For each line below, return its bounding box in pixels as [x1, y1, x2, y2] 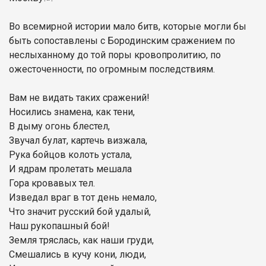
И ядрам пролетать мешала [9, 163, 134, 175]
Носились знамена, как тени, [9, 106, 135, 118]
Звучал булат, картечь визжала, [9, 134, 147, 146]
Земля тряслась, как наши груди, [9, 234, 154, 246]
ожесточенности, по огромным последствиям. [9, 63, 215, 75]
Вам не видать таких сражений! [9, 91, 150, 103]
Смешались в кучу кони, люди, [9, 248, 146, 260]
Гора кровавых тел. [9, 177, 95, 189]
